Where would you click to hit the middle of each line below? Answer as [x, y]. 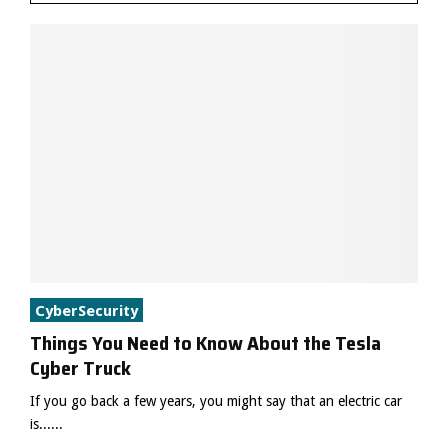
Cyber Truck [80, 367]
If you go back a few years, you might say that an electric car [216, 400]
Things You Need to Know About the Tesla [205, 342]
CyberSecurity [86, 310]
